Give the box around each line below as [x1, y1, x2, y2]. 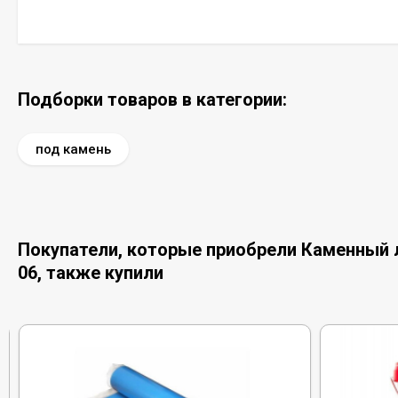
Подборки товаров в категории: [18, 89, 287, 110]
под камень [36, 141, 111, 157]
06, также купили [18, 262, 163, 283]
